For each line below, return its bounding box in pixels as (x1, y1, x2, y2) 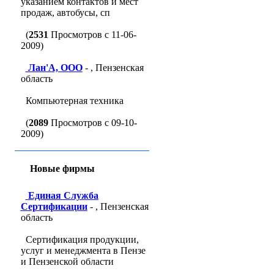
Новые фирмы (29, 163, 95, 174)
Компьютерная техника (25, 95, 124, 106)
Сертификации (20, 201, 87, 212)
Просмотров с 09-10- (48, 117, 137, 128)
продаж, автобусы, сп (20, 7, 110, 18)
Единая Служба (28, 190, 98, 201)
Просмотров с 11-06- (48, 29, 136, 40)
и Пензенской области (20, 256, 114, 267)
